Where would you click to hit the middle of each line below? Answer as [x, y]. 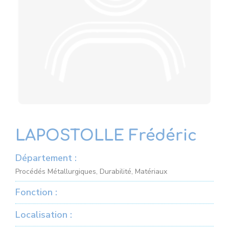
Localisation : [44, 215]
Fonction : [36, 192]
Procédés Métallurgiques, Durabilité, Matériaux [91, 171]
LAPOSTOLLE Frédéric [106, 136]
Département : [46, 158]
